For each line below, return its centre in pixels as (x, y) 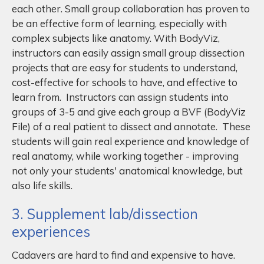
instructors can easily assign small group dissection (128, 52)
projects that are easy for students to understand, (125, 67)
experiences (51, 231)
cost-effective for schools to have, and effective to (125, 82)
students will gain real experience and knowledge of (131, 141)
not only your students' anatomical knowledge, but (127, 170)
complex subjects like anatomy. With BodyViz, (116, 38)
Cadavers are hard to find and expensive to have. (123, 255)
